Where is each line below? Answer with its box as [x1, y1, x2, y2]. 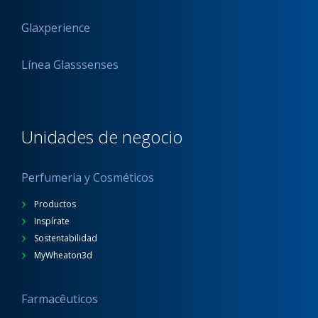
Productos [32, 198, 76, 210]
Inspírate [32, 215, 70, 227]
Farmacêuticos [21, 290, 98, 307]
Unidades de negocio [21, 125, 182, 148]
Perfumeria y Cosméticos [21, 170, 154, 185]
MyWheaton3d [32, 249, 92, 261]
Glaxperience [21, 20, 90, 35]
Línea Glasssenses [21, 57, 119, 72]
